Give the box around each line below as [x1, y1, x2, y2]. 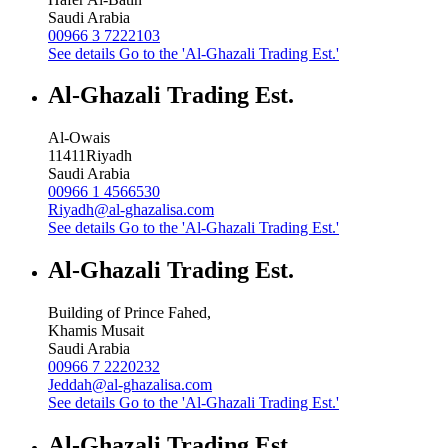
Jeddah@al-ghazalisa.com [48, 376, 212, 394]
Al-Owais [48, 129, 110, 147]
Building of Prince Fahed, [48, 304, 211, 322]
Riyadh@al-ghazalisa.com [48, 201, 214, 219]
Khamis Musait [48, 322, 144, 340]
